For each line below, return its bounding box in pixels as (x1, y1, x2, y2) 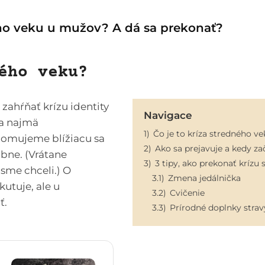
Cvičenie (170, 187, 205, 198)
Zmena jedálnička (168, 172, 241, 183)
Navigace (144, 109, 192, 121)
